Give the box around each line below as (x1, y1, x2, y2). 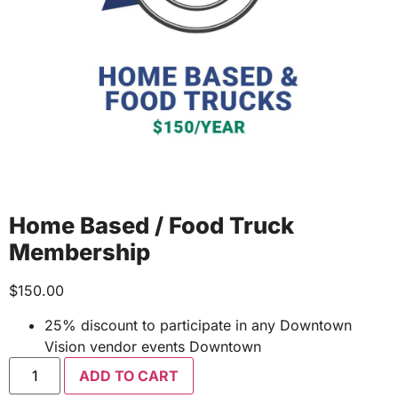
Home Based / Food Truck (9, 211, 294, 240)
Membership (9, 238, 150, 267)
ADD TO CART (79, 366, 179, 385)
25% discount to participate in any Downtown (44, 315, 352, 334)
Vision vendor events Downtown (44, 337, 261, 355)
